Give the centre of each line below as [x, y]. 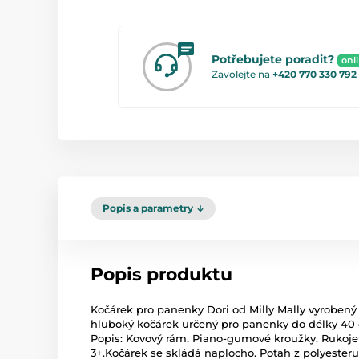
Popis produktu [161, 274]
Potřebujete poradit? [273, 60]
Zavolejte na [242, 74]
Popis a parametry [148, 208]
